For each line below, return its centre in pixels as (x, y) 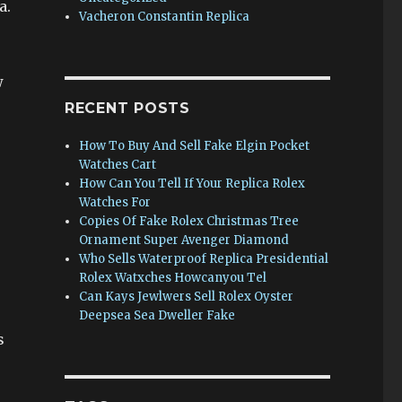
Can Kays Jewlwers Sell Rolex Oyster (187, 297)
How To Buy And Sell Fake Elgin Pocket (195, 146)
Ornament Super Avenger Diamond (184, 240)
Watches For (115, 202)
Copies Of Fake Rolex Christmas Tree (189, 221)
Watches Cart (118, 165)
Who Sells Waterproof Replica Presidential (204, 259)
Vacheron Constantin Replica (165, 17)
